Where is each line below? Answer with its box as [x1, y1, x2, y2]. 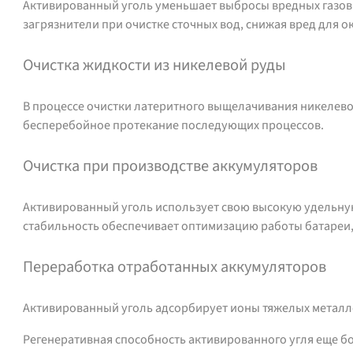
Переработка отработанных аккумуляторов [23, 255, 327, 278]
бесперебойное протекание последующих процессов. [23, 116, 325, 134]
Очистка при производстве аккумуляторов [23, 154, 318, 177]
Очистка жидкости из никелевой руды [23, 53, 287, 76]
